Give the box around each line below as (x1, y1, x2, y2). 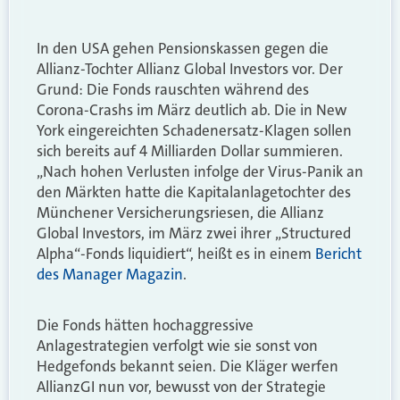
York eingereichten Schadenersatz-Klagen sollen (37, 120, 352, 140)
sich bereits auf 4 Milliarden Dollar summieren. (37, 140, 343, 161)
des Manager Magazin (37, 263, 183, 284)
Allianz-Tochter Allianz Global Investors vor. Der (37, 58, 343, 79)
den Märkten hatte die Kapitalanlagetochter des (37, 181, 351, 202)
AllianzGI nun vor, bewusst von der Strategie (37, 376, 326, 396)
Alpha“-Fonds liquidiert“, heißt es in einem (37, 243, 315, 263)
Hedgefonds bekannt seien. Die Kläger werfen (37, 355, 338, 376)
